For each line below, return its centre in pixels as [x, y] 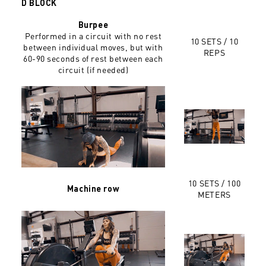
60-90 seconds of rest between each [93, 58]
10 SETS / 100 [214, 183]
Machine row [93, 189]
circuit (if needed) [93, 70]
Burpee [93, 25]
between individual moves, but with [93, 47]
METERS [214, 194]
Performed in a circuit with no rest [93, 36]
